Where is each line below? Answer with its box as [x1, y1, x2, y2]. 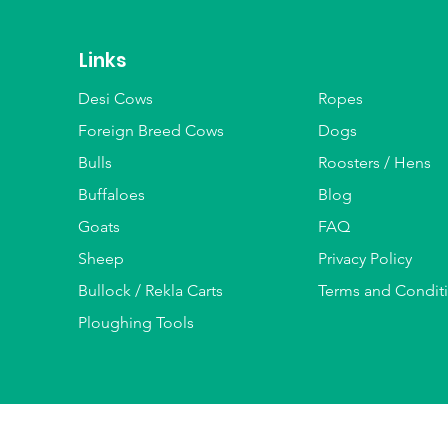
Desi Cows [78, 88, 154, 108]
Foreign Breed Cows [78, 120, 225, 140]
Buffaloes [78, 184, 146, 204]
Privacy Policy [318, 248, 413, 268]
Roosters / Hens [318, 152, 432, 172]
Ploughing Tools [78, 312, 195, 332]
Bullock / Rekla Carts [78, 280, 224, 300]
